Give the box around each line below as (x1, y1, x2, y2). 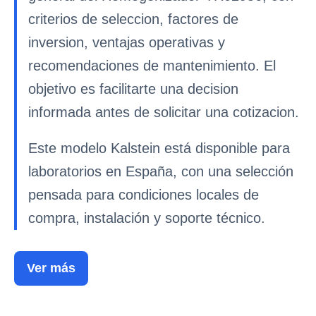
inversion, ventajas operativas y (28, 35, 225, 50)
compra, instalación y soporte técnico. (28, 210, 265, 226)
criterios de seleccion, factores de (28, 11, 238, 27)
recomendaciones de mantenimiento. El (28, 58, 276, 73)
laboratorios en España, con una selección (28, 164, 293, 179)
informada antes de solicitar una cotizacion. (28, 104, 299, 120)
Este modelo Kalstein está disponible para (28, 140, 290, 156)
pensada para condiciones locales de (28, 187, 259, 202)
